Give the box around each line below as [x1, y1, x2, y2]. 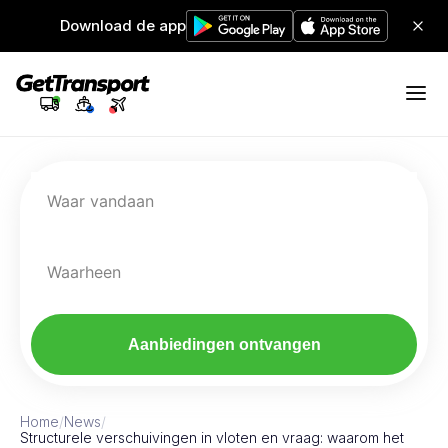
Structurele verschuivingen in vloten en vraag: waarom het [20, 429, 404, 446]
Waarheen [47, 262, 121, 282]
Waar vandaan [47, 191, 154, 211]
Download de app [60, 16, 186, 35]
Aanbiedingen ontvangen [127, 336, 321, 353]
